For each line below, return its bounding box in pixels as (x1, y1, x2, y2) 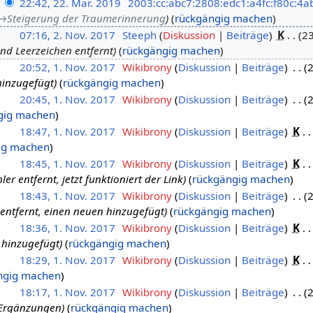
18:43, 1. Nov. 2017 (19, 188, 115, 203)
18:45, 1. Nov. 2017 (19, 156, 115, 170)
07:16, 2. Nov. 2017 (19, 27, 115, 42)
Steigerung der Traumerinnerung (6, 10, 166, 25)
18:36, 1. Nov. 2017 (19, 220, 115, 235)
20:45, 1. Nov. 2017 (19, 92, 115, 106)
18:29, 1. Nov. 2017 (19, 252, 115, 267)
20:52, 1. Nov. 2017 (19, 59, 115, 74)
